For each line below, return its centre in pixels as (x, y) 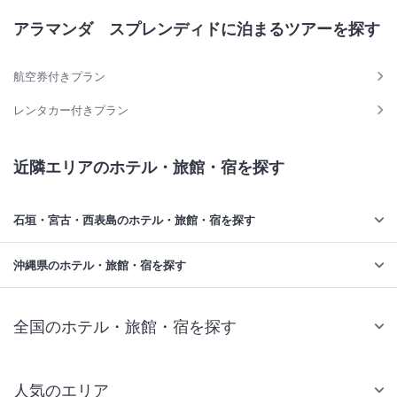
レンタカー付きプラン (71, 109)
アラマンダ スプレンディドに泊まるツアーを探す (197, 28)
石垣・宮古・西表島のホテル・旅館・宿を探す (134, 219)
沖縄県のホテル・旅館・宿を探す (100, 265)
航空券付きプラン (59, 76)
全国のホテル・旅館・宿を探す (125, 326)
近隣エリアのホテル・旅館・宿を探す (149, 167)
